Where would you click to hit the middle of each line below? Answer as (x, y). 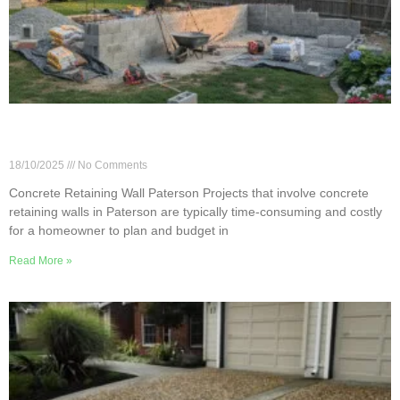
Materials (44, 150)
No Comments (111, 166)
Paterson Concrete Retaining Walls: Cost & (173, 131)
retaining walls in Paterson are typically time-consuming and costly (196, 212)
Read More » (41, 261)
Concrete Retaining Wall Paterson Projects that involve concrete (189, 193)
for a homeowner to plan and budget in (119, 231)
